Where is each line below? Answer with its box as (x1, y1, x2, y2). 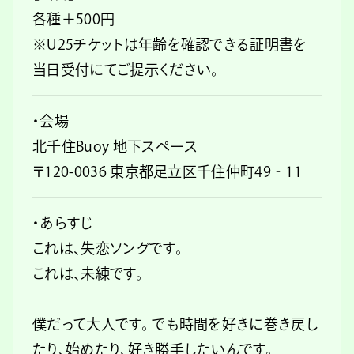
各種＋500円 (32, 12, 115, 26)
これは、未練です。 (32, 266, 143, 281)
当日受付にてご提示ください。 (32, 62, 219, 77)
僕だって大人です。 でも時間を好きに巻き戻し (32, 317, 319, 331)
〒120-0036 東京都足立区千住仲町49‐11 (32, 164, 302, 179)
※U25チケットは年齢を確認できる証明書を (32, 37, 307, 51)
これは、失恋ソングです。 (32, 241, 183, 255)
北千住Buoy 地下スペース (32, 139, 198, 153)
